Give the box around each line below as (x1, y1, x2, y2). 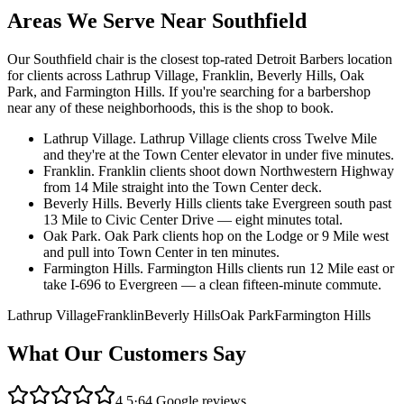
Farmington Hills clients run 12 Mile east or (147, 261, 394, 277)
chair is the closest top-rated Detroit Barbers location (92, 51, 392, 68)
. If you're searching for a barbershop (161, 84, 371, 100)
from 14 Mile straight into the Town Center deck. (43, 179, 322, 196)
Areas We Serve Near (7, 9, 212, 33)
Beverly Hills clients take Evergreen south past (126, 196, 391, 212)
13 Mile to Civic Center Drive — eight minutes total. (43, 212, 343, 228)
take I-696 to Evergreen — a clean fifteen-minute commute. (43, 277, 381, 293)
